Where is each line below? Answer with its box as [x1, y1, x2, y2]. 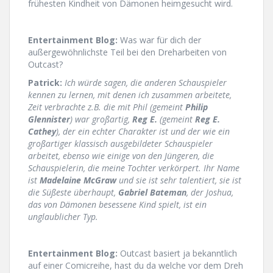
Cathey [28, 126, 56, 138]
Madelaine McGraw [40, 174, 116, 186]
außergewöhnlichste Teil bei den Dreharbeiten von [28, 46, 227, 58]
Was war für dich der [118, 34, 201, 46]
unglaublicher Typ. [28, 211, 98, 223]
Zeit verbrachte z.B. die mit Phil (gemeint [28, 101, 185, 113]
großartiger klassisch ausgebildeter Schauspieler [28, 138, 213, 150]
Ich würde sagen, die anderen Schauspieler [65, 77, 227, 89]
